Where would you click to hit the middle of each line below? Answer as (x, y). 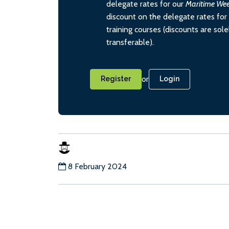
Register (116, 79)
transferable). (130, 42)
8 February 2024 (97, 166)
